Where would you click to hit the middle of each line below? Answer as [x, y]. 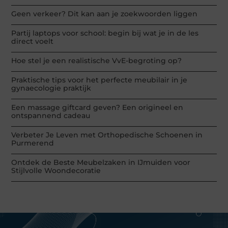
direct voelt [33, 41]
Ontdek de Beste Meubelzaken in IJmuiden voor [101, 163]
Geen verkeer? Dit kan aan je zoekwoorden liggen [105, 14]
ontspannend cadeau [51, 116]
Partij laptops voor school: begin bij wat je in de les [105, 33]
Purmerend [33, 143]
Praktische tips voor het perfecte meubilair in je [99, 80]
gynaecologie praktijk [51, 88]
